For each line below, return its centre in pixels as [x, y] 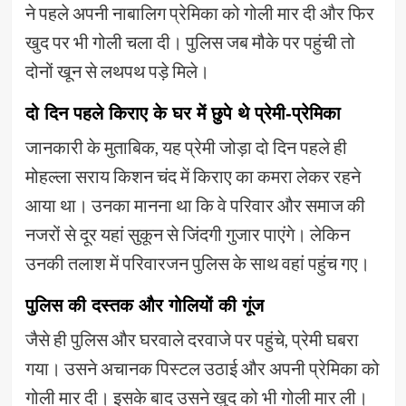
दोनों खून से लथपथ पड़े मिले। [117, 71]
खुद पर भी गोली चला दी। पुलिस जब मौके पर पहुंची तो [190, 42]
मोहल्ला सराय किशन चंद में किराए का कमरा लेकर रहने [193, 176]
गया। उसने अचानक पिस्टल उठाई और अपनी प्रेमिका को [202, 368]
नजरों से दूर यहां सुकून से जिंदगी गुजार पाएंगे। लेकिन [187, 234]
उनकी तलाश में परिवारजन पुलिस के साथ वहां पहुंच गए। [197, 263]
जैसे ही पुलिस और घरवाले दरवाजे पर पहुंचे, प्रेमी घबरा [192, 339]
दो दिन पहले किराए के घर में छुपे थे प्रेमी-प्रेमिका [183, 114]
